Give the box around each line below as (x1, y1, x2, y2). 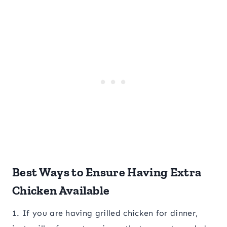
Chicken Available (12, 183, 110, 198)
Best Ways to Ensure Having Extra (12, 165, 202, 180)
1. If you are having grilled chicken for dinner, (12, 208, 198, 218)
